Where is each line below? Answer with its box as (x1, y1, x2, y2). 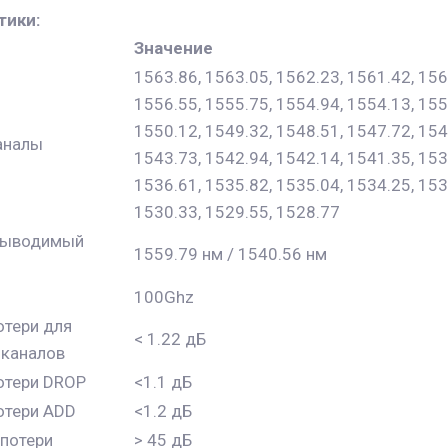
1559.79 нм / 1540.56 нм (134, 243, 327, 264)
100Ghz (134, 286, 194, 307)
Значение (134, 37, 213, 58)
